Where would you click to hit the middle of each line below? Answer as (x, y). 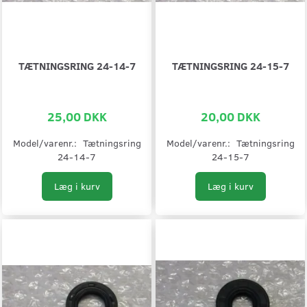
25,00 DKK (77, 116)
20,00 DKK (230, 116)
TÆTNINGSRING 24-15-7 (230, 65)
